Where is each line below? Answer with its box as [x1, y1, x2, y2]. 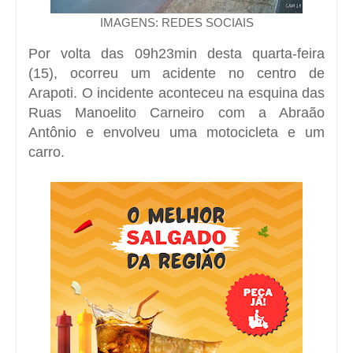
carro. [28, 143, 65, 160]
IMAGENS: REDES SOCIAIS [99, 15, 254, 29]
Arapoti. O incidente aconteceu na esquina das [28, 84, 325, 101]
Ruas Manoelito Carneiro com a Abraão [28, 104, 325, 121]
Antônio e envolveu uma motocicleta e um [28, 124, 325, 140]
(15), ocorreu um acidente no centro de [28, 65, 325, 81]
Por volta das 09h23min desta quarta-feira [28, 45, 325, 61]
